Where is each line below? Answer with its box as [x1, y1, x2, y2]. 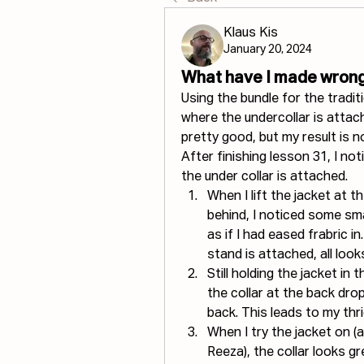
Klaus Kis [223, 27, 278, 40]
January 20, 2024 [223, 44, 312, 55]
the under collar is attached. [181, 171, 348, 184]
